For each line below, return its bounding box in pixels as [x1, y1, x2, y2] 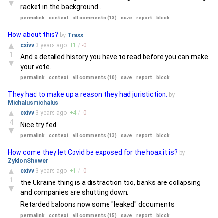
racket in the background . [20, 3, 101, 11]
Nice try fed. [20, 121, 58, 128]
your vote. [20, 63, 51, 71]
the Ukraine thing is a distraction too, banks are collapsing [20, 179, 200, 186]
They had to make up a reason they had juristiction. [8, 91, 169, 98]
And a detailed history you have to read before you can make [20, 53, 208, 61]
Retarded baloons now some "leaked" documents [20, 200, 175, 208]
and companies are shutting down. [20, 188, 128, 196]
